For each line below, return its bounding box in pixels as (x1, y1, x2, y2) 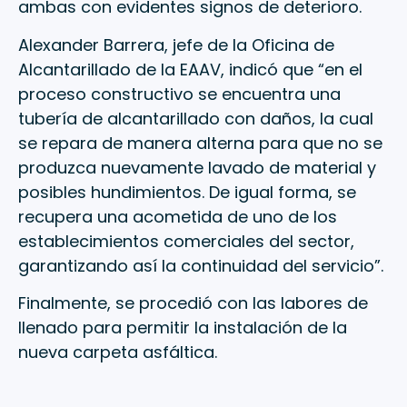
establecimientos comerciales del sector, (18, 229, 354, 253)
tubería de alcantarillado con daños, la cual (18, 106, 373, 130)
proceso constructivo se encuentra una (18, 82, 341, 105)
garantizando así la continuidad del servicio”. (18, 253, 383, 277)
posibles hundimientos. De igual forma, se (18, 180, 356, 203)
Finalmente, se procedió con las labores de (18, 292, 368, 315)
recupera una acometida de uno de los (18, 204, 337, 228)
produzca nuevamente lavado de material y (18, 155, 376, 179)
